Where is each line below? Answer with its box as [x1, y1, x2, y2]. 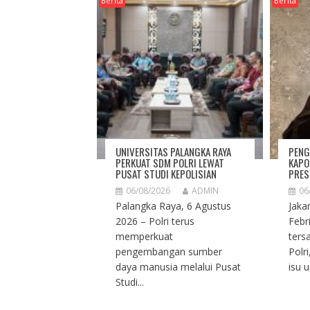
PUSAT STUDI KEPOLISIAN [115, 166, 217, 182]
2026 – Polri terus [115, 215, 194, 228]
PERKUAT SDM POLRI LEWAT [115, 155, 224, 171]
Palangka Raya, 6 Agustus [115, 199, 231, 213]
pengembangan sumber [115, 245, 222, 259]
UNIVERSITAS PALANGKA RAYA [115, 144, 231, 160]
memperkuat [115, 230, 173, 244]
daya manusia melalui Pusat [115, 260, 241, 274]
